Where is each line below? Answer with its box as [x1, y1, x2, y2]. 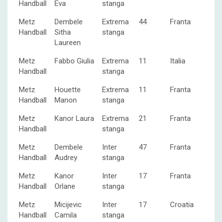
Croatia [170, 200, 194, 209]
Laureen [55, 38, 81, 47]
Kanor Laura [55, 113, 94, 123]
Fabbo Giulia [55, 56, 94, 65]
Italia [170, 56, 185, 65]
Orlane [55, 181, 75, 191]
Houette [55, 85, 81, 94]
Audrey [55, 153, 77, 162]
